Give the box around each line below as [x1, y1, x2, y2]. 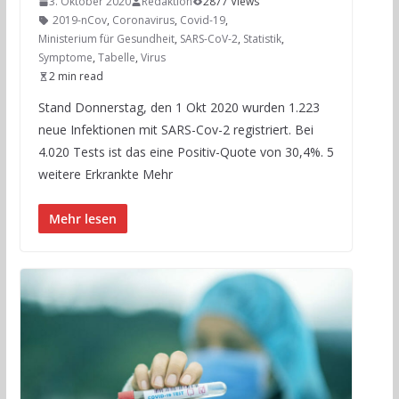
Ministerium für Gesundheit [37, 31, 175, 47]
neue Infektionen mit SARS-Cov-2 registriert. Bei [37, 121, 313, 139]
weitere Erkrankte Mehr [37, 166, 173, 183]
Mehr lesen [48, 210, 117, 228]
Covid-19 [179, 12, 225, 28]
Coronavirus [111, 12, 175, 28]
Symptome [37, 50, 93, 66]
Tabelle [97, 50, 135, 66]
